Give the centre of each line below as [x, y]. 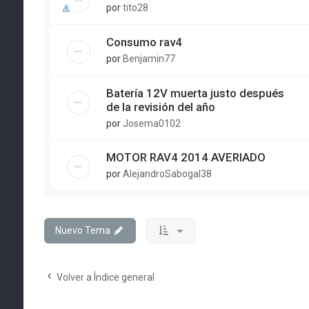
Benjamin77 [149, 59]
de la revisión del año [160, 107]
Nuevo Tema [82, 230]
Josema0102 [151, 123]
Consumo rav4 [144, 42]
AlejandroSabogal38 [167, 174]
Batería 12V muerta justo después [195, 93]
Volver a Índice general [105, 277]
